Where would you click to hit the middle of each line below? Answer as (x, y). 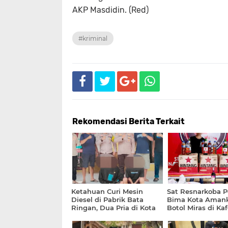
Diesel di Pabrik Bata (107, 199)
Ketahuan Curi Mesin (107, 191)
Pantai (178, 216)
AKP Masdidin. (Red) (110, 10)
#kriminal (93, 38)
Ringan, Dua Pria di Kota (113, 207)
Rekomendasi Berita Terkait (129, 121)
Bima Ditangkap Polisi (110, 216)
